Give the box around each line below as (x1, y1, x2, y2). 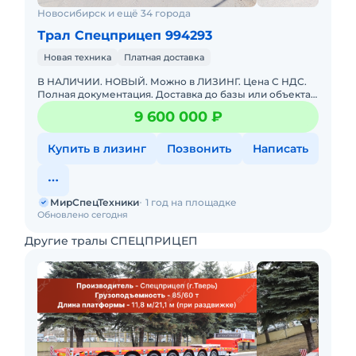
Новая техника (44, 52, 111, 63)
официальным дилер (37, 114, 145, 126)
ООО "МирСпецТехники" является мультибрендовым (37, 101, 305, 113)
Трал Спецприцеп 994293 (37, 28, 212, 43)
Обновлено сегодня (37, 209, 128, 220)
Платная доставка (124, 52, 204, 63)
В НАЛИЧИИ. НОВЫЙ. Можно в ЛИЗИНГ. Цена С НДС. (37, 75, 307, 87)
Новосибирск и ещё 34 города (37, 7, 191, 19)
